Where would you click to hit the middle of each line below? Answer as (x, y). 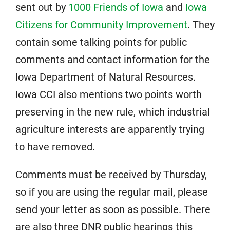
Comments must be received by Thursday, (111, 175)
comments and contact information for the (113, 60)
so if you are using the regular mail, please (112, 192)
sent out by (42, 7)
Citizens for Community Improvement (101, 25)
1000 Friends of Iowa (116, 7)
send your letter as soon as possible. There (113, 209)
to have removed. (55, 147)
